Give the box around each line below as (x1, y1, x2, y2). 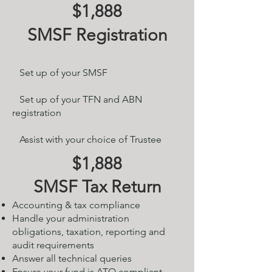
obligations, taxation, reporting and (12, 226, 165, 237)
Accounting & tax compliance (12, 199, 140, 211)
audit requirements (12, 239, 94, 251)
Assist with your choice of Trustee (12, 134, 161, 145)
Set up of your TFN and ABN (12, 93, 142, 105)
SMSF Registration (27, 25, 168, 45)
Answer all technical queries (12, 253, 132, 264)
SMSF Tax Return (33, 177, 161, 197)
